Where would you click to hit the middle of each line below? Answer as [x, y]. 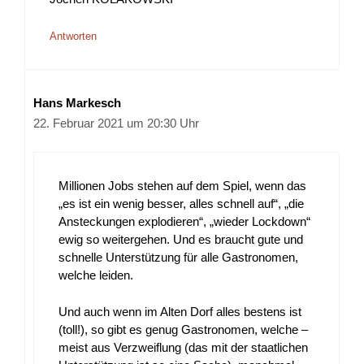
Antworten [73, 36]
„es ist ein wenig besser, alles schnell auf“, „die [181, 204]
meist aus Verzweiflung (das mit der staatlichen [183, 347]
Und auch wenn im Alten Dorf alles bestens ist [180, 311]
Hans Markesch [77, 102]
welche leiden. [96, 275]
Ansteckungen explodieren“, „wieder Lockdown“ [184, 222]
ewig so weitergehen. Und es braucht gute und [181, 240]
